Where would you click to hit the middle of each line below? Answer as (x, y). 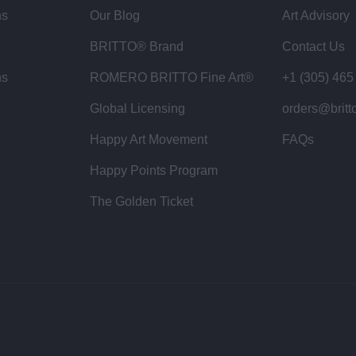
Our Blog (115, 15)
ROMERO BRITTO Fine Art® (172, 77)
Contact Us (313, 46)
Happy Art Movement (149, 139)
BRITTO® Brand (137, 46)
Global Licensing (138, 108)
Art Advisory (315, 15)
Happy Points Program (154, 170)
